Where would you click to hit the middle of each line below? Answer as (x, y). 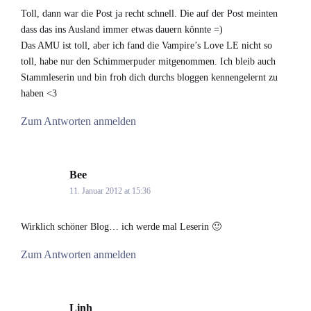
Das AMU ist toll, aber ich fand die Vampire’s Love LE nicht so (146, 46)
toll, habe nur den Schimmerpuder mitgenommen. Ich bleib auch (148, 62)
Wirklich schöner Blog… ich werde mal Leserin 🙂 (121, 227)
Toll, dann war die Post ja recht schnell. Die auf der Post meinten (149, 14)
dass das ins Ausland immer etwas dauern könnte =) (122, 30)
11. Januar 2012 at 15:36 (110, 191)
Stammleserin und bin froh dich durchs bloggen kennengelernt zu (149, 78)
